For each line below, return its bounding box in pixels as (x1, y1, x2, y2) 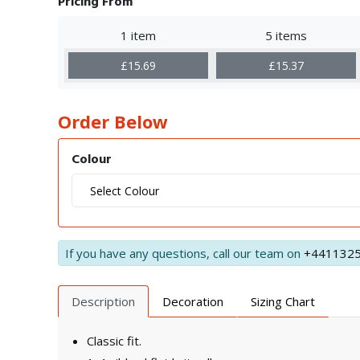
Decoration (162, 293, 223, 309)
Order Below (58, 109, 168, 133)
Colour (72, 149, 112, 170)
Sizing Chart (251, 293, 315, 309)
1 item (121, 27, 156, 43)
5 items (265, 27, 307, 43)
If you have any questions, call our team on (65, 245, 304, 261)
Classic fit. (87, 333, 141, 349)
